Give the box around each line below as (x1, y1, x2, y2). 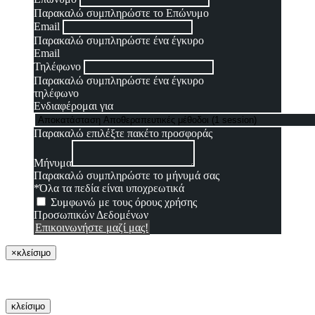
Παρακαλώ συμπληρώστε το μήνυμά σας (34, 169, 219, 182)
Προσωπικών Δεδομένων (34, 209, 148, 221)
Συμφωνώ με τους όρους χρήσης (51, 196, 197, 209)
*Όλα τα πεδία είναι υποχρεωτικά (34, 182, 184, 195)
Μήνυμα (34, 157, 72, 169)
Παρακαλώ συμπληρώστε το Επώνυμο (34, 7, 209, 20)
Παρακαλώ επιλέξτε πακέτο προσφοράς (34, 127, 212, 140)
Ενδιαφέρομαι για (34, 100, 113, 112)
